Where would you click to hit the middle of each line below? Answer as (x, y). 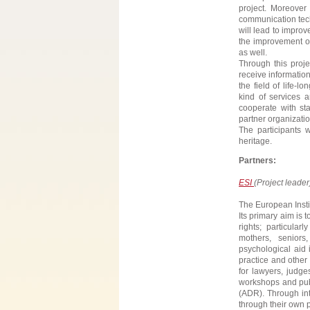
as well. (253, 53)
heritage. (255, 141)
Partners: (257, 161)
